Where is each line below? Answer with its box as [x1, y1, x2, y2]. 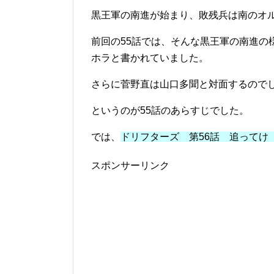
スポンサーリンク [91, 160, 169, 171]
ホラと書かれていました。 [91, 53, 209, 64]
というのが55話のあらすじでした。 [91, 105, 249, 116]
